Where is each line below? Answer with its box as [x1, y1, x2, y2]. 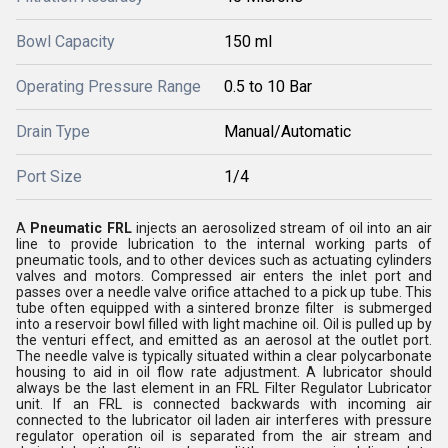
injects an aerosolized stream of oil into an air [131, 220, 433, 236]
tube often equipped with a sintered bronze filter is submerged [16, 300, 432, 316]
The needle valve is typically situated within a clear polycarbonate [16, 348, 432, 364]
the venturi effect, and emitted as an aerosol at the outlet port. [16, 332, 432, 348]
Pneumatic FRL [30, 220, 132, 236]
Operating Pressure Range [16, 77, 201, 96]
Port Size [16, 167, 82, 186]
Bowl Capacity [16, 32, 115, 51]
